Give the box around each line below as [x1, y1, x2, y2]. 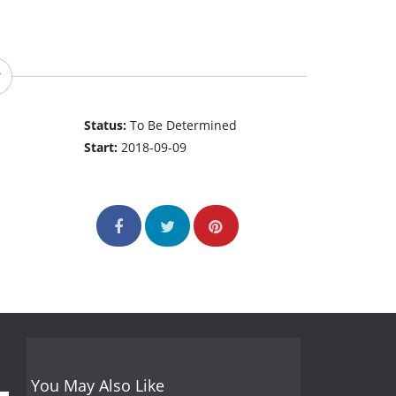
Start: [84, 139, 122, 156]
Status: [84, 117, 131, 134]
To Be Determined [130, 117, 238, 134]
